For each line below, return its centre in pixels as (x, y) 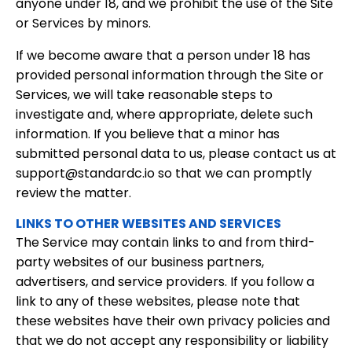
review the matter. (73, 193)
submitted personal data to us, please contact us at (176, 154)
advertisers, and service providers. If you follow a (165, 282)
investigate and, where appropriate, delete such (164, 114)
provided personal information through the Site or (170, 75)
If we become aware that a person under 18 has (163, 55)
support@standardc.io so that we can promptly (164, 173)
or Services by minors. (83, 23)
